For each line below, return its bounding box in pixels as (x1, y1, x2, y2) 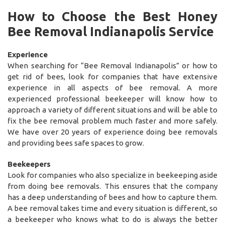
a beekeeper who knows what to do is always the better (8, 214, 217, 223)
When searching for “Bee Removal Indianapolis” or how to (8, 61, 217, 70)
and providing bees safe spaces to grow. (8, 138, 144, 147)
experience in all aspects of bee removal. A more (8, 83, 217, 92)
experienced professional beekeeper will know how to (8, 94, 217, 103)
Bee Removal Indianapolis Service (8, 24, 214, 39)
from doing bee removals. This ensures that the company (8, 181, 217, 190)
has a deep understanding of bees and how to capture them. (8, 192, 217, 201)
